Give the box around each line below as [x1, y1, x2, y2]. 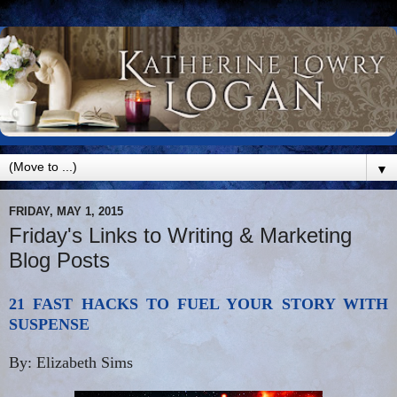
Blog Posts [9, 248, 110, 273]
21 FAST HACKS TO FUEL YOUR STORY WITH [9, 295, 388, 314]
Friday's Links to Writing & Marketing [9, 223, 352, 248]
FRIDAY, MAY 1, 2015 [9, 204, 123, 218]
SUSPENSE [9, 315, 90, 334]
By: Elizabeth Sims [9, 354, 133, 372]
